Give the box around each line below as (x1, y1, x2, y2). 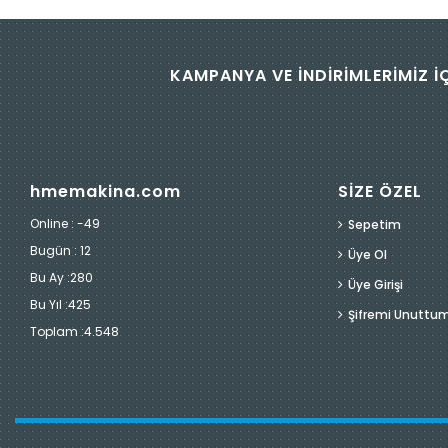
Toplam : (30, 323, 84, 340)
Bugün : (30, 242, 80, 259)
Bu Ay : (30, 269, 70, 286)
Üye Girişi (347, 276, 403, 293)
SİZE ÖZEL (337, 180, 422, 203)
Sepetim (347, 216, 401, 233)
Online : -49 (30, 215, 100, 232)
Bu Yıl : (30, 296, 68, 313)
